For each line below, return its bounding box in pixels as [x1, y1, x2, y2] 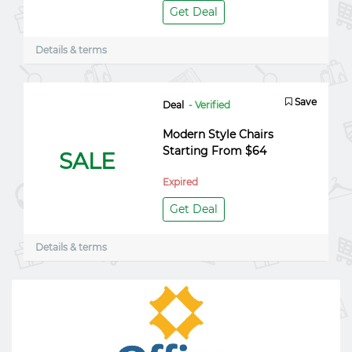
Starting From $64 [162, 144, 266, 158]
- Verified [188, 99, 230, 111]
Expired [162, 176, 198, 188]
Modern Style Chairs [162, 127, 273, 141]
